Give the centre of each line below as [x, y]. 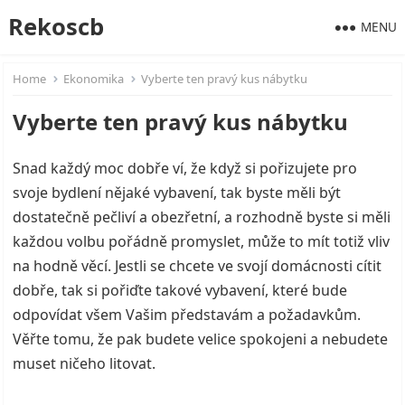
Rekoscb [56, 27]
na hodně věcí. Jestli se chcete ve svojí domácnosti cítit [198, 266]
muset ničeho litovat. [85, 363]
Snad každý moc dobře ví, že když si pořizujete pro [185, 168]
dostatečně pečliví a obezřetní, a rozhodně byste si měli [202, 217]
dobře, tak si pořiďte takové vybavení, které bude [180, 290]
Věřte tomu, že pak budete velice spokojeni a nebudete [201, 339]
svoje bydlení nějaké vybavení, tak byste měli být [177, 193]
